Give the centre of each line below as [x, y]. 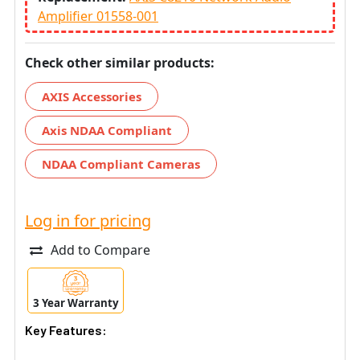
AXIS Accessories [92, 96]
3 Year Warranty [76, 303]
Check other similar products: [120, 62]
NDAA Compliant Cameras [121, 164]
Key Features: [66, 330]
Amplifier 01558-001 [98, 16]
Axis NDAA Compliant [107, 130]
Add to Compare [100, 250]
